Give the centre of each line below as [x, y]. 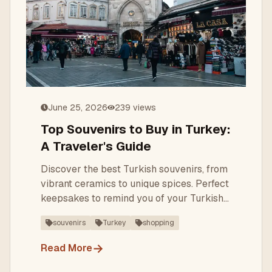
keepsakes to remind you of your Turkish [132, 198]
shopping [158, 223]
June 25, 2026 [78, 107]
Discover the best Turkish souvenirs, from [134, 169]
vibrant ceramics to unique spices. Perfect [135, 184]
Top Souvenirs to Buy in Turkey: [136, 129]
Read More [66, 248]
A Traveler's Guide [96, 146]
